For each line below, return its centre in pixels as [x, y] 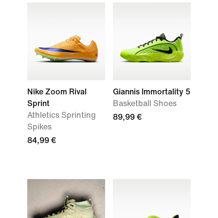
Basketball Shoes [145, 103]
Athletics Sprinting [62, 115]
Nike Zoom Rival [57, 92]
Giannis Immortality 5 [152, 92]
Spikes [39, 127]
